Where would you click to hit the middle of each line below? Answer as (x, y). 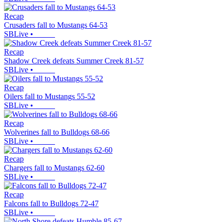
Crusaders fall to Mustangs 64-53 (56, 25)
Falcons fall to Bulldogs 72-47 (51, 204)
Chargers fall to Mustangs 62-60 (54, 168)
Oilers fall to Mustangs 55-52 (50, 97)
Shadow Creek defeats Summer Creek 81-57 (74, 61)
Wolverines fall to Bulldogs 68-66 (57, 132)
